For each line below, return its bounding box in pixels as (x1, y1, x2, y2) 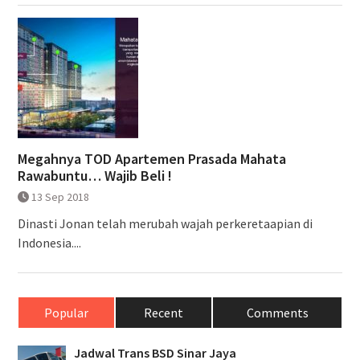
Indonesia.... (17, 234, 81, 251)
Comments (246, 304, 309, 321)
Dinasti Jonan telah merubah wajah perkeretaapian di (17, 215, 313, 231)
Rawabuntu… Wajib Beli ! (17, 166, 172, 185)
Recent (144, 304, 184, 321)
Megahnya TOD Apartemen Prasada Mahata (17, 149, 286, 168)
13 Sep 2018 (31, 189, 89, 204)
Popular (43, 304, 88, 321)
